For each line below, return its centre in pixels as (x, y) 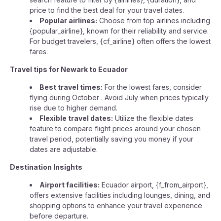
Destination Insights (46, 167)
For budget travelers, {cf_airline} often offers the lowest (120, 41)
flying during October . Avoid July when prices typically (119, 97)
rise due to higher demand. (74, 108)
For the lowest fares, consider (152, 87)
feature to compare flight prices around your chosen (115, 129)
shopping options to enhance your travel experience (116, 205)
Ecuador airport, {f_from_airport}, (154, 185)
